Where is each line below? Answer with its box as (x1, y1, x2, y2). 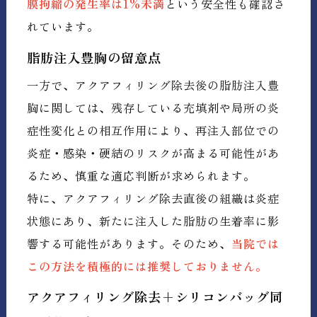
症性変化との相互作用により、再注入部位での (27, 121, 280, 139)
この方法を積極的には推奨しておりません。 (27, 257, 268, 275)
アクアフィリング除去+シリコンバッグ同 (27, 287, 284, 306)
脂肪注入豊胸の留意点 (27, 48, 162, 67)
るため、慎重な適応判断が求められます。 (27, 166, 256, 184)
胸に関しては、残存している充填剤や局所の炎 (27, 98, 280, 116)
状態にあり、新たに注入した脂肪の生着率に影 (27, 212, 280, 229)
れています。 (27, 18, 100, 35)
